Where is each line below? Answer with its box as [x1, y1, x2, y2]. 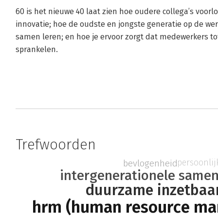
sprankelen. [16, 45, 58, 54]
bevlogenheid [123, 157, 178, 169]
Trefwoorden [16, 136, 96, 153]
